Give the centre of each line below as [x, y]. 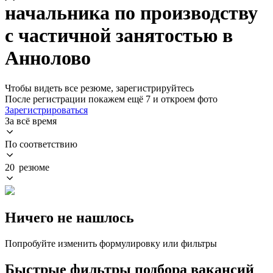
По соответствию [41, 144]
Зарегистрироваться [46, 110]
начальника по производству [131, 13]
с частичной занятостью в [119, 36]
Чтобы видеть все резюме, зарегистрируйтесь [99, 88]
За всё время [31, 121]
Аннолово [48, 58]
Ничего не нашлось [69, 217]
